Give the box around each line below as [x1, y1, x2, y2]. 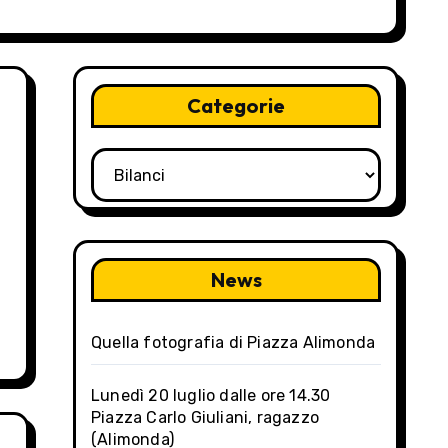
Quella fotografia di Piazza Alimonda [91, 333, 376, 353]
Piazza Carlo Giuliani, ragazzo [91, 408, 319, 428]
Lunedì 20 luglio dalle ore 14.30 [91, 386, 331, 406]
